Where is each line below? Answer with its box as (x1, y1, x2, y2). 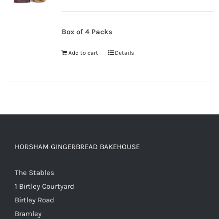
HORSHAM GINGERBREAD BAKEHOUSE (15, 142, 140, 151)
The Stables (15, 168, 54, 177)
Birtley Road (15, 195, 54, 204)
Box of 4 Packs (61, 27, 112, 36)
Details (114, 49, 134, 56)
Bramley (15, 209, 42, 218)
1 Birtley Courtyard (15, 181, 74, 191)
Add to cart (68, 49, 98, 56)
